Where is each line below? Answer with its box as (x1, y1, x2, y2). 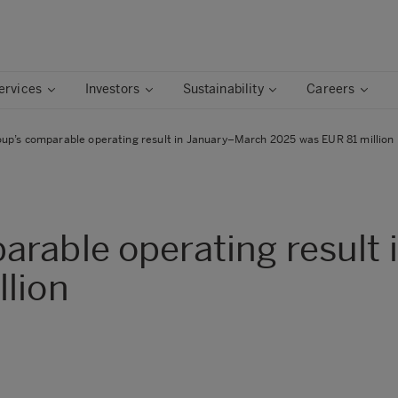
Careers (306, 82, 355, 97)
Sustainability (182, 82, 264, 97)
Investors (84, 82, 140, 97)
